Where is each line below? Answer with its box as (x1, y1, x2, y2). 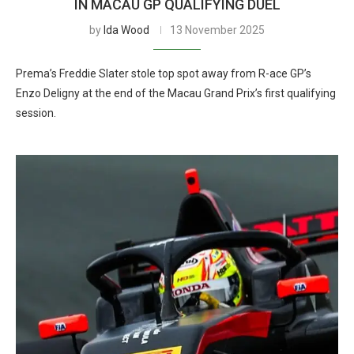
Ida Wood (104, 24, 149, 36)
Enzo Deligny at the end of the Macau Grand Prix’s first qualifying (16, 87, 336, 100)
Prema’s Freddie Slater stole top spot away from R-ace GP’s (16, 67, 311, 80)
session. (16, 107, 56, 119)
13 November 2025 (170, 24, 265, 36)
